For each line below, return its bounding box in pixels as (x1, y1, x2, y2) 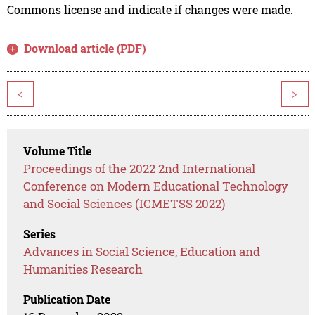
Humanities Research (23, 261, 143, 278)
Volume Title (23, 143, 92, 159)
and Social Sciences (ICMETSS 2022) (23, 195, 226, 212)
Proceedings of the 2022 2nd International (23, 160, 256, 177)
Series (23, 226, 56, 242)
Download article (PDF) (24, 41, 147, 56)
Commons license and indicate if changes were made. (6, 2, 293, 18)
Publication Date (23, 292, 111, 307)
